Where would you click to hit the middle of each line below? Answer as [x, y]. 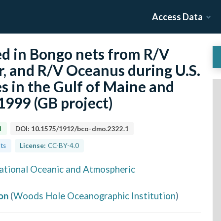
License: [33, 146]
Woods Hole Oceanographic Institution [94, 195]
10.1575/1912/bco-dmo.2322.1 [80, 129]
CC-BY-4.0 [63, 146]
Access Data [177, 17]
